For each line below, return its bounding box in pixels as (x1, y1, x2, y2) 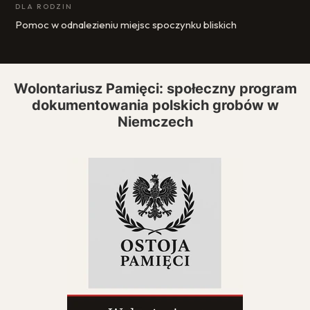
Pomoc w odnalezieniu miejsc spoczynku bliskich (15, 18, 237, 31)
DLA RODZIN (15, 2, 73, 11)
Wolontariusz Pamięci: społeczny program (13, 80, 297, 97)
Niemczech (117, 113, 193, 130)
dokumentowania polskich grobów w (31, 97, 279, 113)
